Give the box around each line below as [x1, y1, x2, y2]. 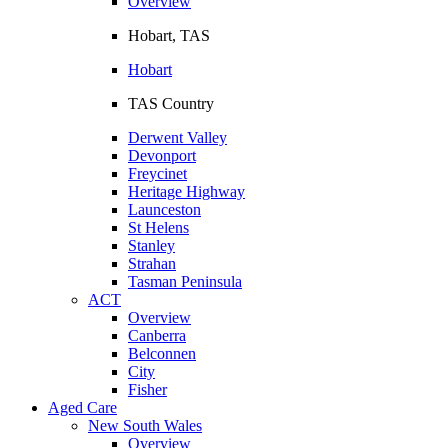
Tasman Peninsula [128, 272, 242, 290]
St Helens [128, 218, 189, 236]
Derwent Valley [128, 128, 227, 146]
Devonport [128, 146, 196, 164]
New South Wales [88, 416, 202, 434]
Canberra [128, 326, 186, 344]
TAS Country [128, 94, 214, 112]
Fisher [128, 380, 167, 398]
